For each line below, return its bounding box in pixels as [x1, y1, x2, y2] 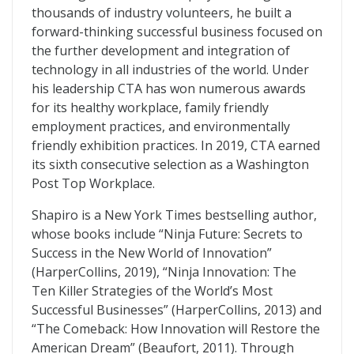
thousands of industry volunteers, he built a [32, 4, 292, 21]
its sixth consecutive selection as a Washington [32, 156, 309, 173]
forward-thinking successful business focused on [32, 23, 322, 40]
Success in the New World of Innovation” [32, 244, 272, 262]
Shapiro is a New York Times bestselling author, [32, 206, 317, 224]
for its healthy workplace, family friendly [32, 99, 269, 116]
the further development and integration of [32, 42, 290, 59]
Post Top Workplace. [32, 175, 155, 192]
